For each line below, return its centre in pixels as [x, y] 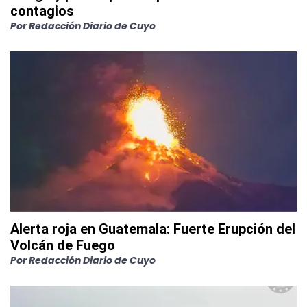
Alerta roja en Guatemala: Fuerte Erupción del [153, 229]
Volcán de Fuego [63, 245]
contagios [42, 11]
